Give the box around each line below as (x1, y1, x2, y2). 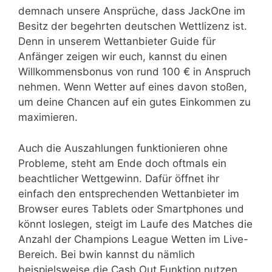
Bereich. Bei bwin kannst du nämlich (18, 248, 195, 260)
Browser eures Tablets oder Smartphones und (18, 202, 244, 215)
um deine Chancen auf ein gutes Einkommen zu (18, 96, 251, 109)
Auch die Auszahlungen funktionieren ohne (18, 141, 228, 154)
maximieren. (18, 111, 78, 124)
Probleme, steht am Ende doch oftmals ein (18, 157, 226, 169)
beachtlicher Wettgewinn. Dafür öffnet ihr (18, 172, 219, 185)
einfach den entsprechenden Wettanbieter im (18, 187, 239, 200)
